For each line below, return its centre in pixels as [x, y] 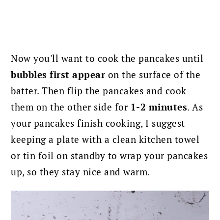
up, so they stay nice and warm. [81, 172]
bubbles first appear [58, 75]
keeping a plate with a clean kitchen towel [105, 140]
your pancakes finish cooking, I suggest [98, 124]
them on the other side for [71, 107]
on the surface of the [153, 75]
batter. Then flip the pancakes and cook [99, 91]
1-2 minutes [159, 107]
